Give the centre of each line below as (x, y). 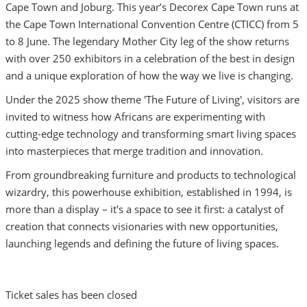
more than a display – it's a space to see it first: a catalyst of (144, 209)
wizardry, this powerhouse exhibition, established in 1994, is (148, 192)
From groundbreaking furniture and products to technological (150, 175)
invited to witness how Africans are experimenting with (135, 117)
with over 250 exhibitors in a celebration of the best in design (150, 59)
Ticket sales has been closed (71, 295)
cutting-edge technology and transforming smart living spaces (150, 134)
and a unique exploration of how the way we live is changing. (149, 76)
